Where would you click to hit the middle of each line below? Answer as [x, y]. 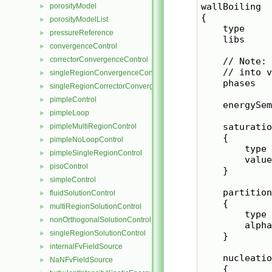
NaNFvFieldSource [81, 260]
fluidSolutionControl [83, 193]
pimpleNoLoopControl [87, 140]
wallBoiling [231, 7]
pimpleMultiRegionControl [93, 126]
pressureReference [82, 33]
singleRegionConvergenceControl [107, 73]
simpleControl [73, 180]
